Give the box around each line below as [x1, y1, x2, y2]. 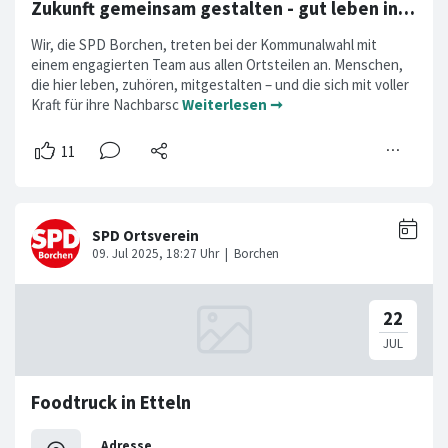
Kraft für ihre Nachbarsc [31, 95, 182, 115]
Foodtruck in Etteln [31, 391, 191, 415]
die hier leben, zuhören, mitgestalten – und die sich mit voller [31, 75, 409, 95]
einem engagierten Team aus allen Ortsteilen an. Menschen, [31, 55, 403, 75]
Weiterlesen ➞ [182, 95, 283, 115]
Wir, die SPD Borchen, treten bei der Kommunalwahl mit [31, 35, 377, 55]
